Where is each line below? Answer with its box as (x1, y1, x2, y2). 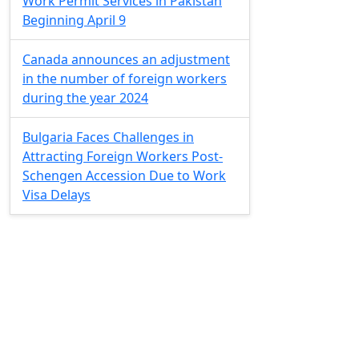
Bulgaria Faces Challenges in (22, 128, 194, 147)
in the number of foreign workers (22, 70, 227, 88)
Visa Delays (22, 186, 91, 204)
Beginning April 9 (22, 11, 126, 30)
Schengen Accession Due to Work (22, 167, 226, 185)
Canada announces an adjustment (22, 50, 230, 69)
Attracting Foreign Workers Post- (22, 147, 223, 166)
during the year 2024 (22, 89, 148, 107)
